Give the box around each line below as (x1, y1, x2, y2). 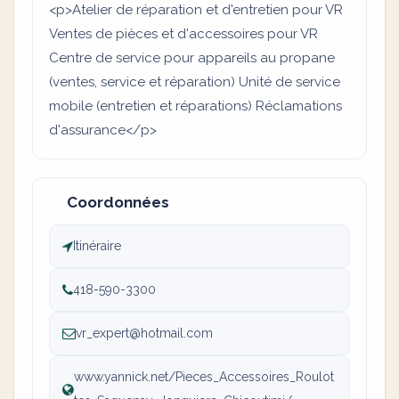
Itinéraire (73, 239, 121, 253)
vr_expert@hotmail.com (76, 326, 213, 340)
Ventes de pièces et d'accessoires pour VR (49, 26, 318, 42)
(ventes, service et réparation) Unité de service (49, 74, 340, 90)
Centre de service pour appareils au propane (49, 50, 335, 66)
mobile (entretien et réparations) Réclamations (49, 98, 342, 114)
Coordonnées (67, 193, 169, 211)
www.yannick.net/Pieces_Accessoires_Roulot (74, 370, 334, 384)
